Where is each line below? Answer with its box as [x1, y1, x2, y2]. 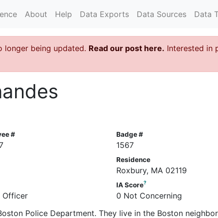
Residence [116, 155, 150, 163]
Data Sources [137, 9, 186, 19]
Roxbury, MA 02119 [116, 165, 187, 175]
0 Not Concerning [116, 190, 182, 200]
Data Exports [80, 9, 129, 19]
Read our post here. [89, 43, 164, 53]
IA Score [116, 181, 144, 189]
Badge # [116, 130, 143, 138]
